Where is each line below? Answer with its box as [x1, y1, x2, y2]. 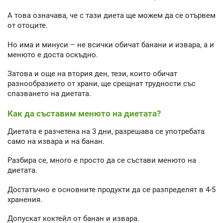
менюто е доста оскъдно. [7, 50, 98, 59]
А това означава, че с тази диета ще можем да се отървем [7, 11, 216, 20]
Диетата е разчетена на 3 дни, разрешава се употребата [7, 126, 205, 136]
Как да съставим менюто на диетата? [7, 108, 161, 118]
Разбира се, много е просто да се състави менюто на [7, 156, 196, 165]
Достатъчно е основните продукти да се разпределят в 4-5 [7, 185, 216, 194]
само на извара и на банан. [7, 136, 105, 146]
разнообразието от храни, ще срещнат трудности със [7, 79, 196, 89]
